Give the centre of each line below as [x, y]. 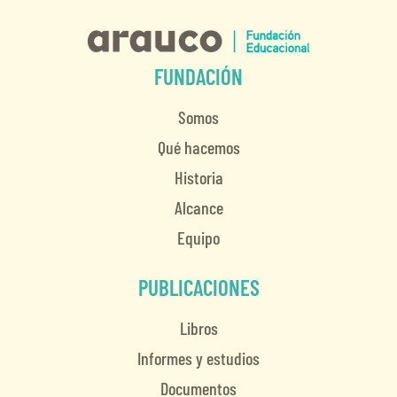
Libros [198, 328]
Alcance [198, 208]
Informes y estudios [198, 358]
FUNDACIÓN [198, 77]
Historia [198, 178]
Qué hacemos [198, 148]
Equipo [198, 238]
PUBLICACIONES [198, 288]
